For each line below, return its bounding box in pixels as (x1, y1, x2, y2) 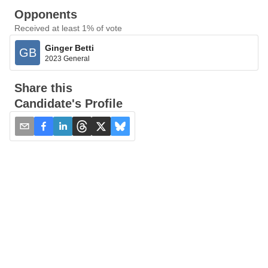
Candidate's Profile (14, 97, 123, 110)
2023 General (45, 54, 90, 63)
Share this (14, 81, 72, 95)
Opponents (14, 8, 77, 21)
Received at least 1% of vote (14, 23, 122, 33)
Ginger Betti (45, 42, 94, 53)
